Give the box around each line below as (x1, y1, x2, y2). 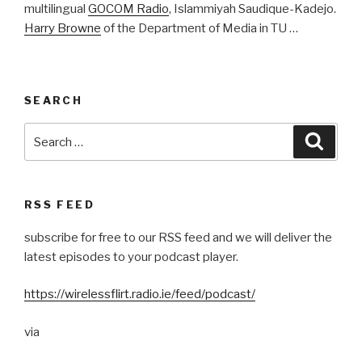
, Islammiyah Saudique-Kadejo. (169, 2, 336, 17)
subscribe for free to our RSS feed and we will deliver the (24, 229, 332, 245)
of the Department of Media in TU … (101, 21, 298, 36)
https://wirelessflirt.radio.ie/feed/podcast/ (24, 287, 255, 302)
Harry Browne (24, 21, 101, 36)
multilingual (24, 2, 88, 17)
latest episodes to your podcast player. (24, 249, 238, 264)
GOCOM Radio (88, 2, 169, 17)
